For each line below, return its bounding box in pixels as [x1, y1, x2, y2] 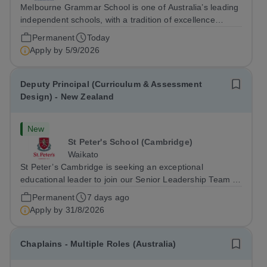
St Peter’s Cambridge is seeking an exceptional [20, 162, 203, 172]
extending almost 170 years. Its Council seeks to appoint [20, 27, 239, 37]
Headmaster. [20, 52, 70, 62]
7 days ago [86, 193, 130, 202]
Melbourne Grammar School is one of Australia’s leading [20, 2, 239, 12]
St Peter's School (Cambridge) [68, 137, 193, 147]
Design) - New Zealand [20, 92, 114, 101]
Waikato [68, 150, 99, 159]
